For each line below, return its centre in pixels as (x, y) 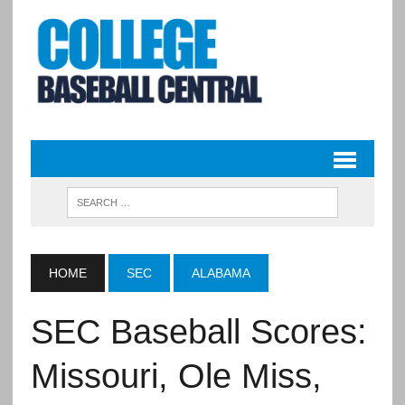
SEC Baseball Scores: (198, 332)
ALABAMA (221, 273)
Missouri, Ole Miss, (176, 377)
